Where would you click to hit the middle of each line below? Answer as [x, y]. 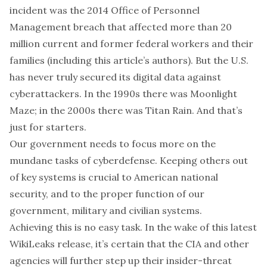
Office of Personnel [155, 10]
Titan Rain [169, 110]
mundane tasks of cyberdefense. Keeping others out [129, 160]
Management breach [57, 27]
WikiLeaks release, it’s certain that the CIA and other [129, 244]
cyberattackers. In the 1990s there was [100, 94]
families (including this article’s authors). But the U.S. [129, 60]
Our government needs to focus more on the [113, 144]
